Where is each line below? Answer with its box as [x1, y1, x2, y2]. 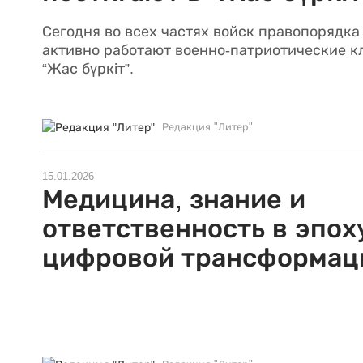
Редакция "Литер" [162, 122, 253, 134]
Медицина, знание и [42, 185, 305, 215]
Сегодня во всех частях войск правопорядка [42, 23, 360, 40]
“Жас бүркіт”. [42, 60, 134, 77]
